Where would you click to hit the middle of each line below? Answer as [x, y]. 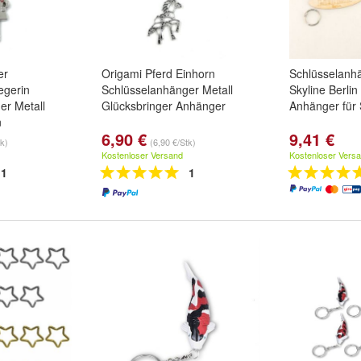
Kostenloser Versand [142, 155]
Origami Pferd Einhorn [158, 73]
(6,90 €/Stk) [173, 142]
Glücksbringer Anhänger [164, 106]
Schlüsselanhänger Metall [167, 89]
